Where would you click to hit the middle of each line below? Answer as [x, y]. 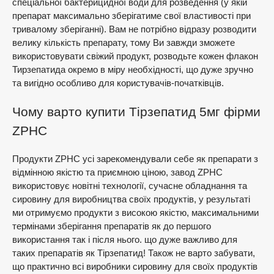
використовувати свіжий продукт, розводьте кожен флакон [135, 56]
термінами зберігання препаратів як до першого [112, 226]
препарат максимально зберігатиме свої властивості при [131, 16]
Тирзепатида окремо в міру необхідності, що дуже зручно [133, 69]
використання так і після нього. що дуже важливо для [125, 239]
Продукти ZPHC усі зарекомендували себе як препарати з [135, 159]
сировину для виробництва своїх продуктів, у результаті [131, 199]
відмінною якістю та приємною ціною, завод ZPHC [117, 172]
